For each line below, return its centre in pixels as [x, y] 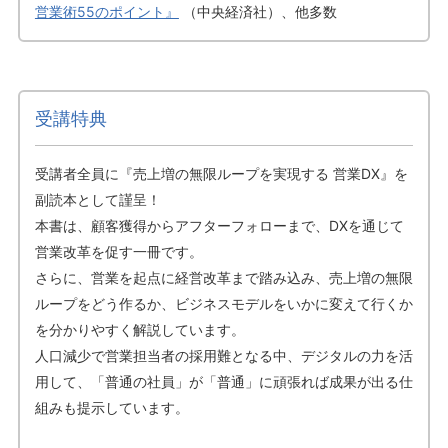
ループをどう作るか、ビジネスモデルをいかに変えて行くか [223, 303]
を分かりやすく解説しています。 [139, 329]
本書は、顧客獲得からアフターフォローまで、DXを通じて [219, 225]
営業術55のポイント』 [106, 11]
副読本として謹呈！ [97, 199]
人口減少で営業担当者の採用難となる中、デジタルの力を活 [223, 355]
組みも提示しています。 [111, 407]
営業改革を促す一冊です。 [118, 251]
